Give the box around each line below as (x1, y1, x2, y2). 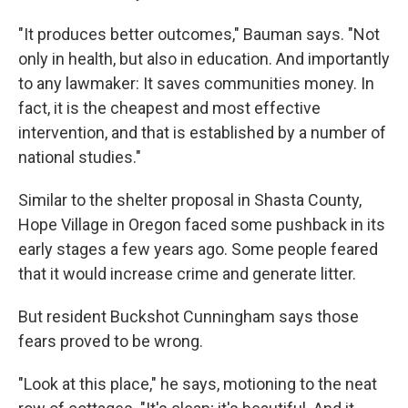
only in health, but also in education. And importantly (18, 49, 390, 68)
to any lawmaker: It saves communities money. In (18, 74, 374, 93)
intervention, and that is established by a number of (18, 123, 386, 142)
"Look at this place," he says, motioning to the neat (18, 374, 377, 393)
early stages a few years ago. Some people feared (18, 240, 378, 259)
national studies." (18, 148, 141, 167)
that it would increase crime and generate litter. (18, 264, 356, 283)
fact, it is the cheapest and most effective (18, 98, 321, 117)
